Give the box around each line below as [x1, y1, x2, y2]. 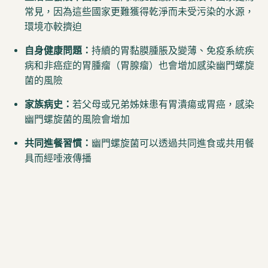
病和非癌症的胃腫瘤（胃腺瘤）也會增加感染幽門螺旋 [25, 59, 254, 71]
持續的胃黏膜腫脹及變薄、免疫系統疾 [92, 44, 254, 56]
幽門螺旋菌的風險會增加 [25, 113, 130, 125]
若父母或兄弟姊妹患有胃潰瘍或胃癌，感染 [72, 98, 254, 110]
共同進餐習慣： [25, 137, 92, 149]
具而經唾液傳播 [25, 152, 92, 164]
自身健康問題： [25, 44, 92, 56]
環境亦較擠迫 [25, 20, 82, 32]
